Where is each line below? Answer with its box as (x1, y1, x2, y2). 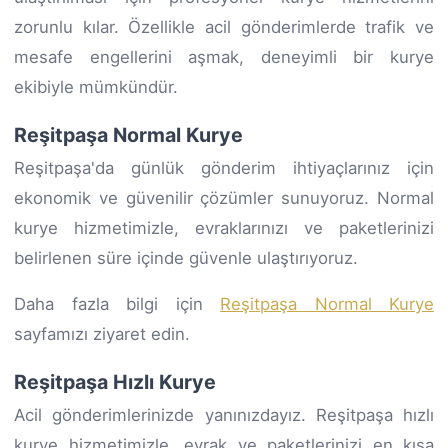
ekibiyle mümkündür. (14, 76, 178, 97)
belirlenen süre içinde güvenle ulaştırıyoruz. (14, 247, 358, 268)
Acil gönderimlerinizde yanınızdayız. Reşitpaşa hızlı (14, 404, 434, 425)
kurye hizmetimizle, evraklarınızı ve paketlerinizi (14, 217, 434, 238)
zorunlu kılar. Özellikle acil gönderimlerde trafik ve (14, 16, 434, 37)
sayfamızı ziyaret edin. (14, 323, 190, 344)
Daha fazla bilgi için (14, 293, 220, 314)
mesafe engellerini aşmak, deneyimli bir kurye (14, 46, 434, 67)
